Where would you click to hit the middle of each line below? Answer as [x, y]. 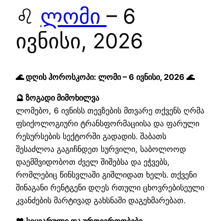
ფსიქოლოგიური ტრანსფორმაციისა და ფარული [108, 123]
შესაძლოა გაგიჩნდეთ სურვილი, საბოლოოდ [101, 149]
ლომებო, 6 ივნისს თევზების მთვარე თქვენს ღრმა [110, 110]
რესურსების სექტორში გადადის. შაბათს [91, 136]
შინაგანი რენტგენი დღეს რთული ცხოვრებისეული [110, 187]
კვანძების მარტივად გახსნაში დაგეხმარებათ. [101, 200]
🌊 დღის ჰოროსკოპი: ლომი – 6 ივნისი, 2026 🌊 [105, 77]
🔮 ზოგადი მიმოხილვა [57, 97]
